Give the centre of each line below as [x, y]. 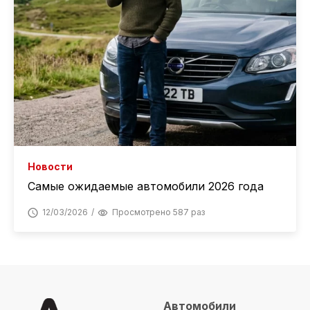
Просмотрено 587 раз [158, 212]
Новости [50, 167]
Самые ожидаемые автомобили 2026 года [146, 186]
